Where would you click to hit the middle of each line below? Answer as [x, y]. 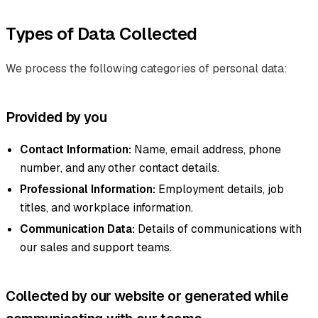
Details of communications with [218, 229]
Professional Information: [88, 189]
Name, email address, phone [206, 149]
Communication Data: [77, 229]
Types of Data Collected [102, 33]
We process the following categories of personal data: [147, 68]
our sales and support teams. [96, 247]
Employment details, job [220, 189]
